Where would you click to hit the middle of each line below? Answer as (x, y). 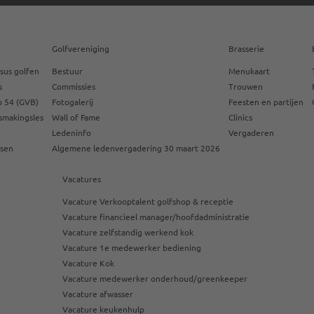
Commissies (73, 86)
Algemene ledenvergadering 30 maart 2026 (136, 148)
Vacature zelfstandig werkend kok (128, 232)
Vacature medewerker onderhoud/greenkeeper (155, 278)
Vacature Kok (88, 263)
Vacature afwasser (98, 294)
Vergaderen (251, 132)
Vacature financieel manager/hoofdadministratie (156, 217)
